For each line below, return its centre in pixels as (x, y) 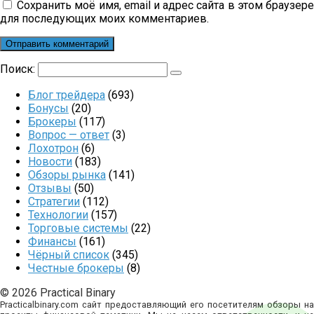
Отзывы (50, 188)
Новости (50, 161)
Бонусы (48, 108)
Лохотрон (53, 148)
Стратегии (54, 201)
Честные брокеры (76, 268)
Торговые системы (78, 228)
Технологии (58, 214)
